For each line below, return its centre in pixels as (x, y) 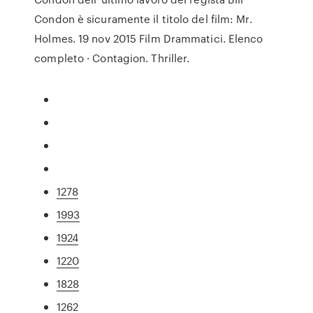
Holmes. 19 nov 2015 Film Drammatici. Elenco (149, 38)
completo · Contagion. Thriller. (112, 58)
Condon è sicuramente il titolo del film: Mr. (143, 19)
